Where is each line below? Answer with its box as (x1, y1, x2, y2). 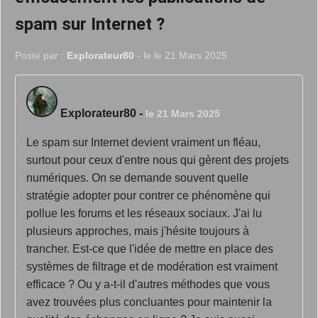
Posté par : (15, 50, 67, 61)
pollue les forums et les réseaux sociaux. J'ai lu (26, 207, 262, 219)
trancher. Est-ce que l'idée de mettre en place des (26, 243, 273, 255)
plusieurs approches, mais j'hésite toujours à (26, 225, 249, 237)
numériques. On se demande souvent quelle (26, 172, 248, 184)
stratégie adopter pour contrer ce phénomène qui (26, 190, 270, 202)
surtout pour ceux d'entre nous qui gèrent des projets (26, 154, 289, 166)
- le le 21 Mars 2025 (134, 50, 227, 61)
